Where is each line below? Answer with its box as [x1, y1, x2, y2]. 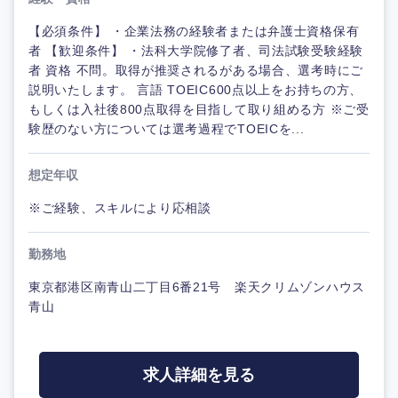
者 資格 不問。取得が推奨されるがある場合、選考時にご [28, 63, 363, 77]
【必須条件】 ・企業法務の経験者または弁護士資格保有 [28, 24, 360, 38]
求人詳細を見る [143, 366, 255, 384]
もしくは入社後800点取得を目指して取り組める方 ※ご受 [28, 102, 370, 116]
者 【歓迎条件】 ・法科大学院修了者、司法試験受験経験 [28, 44, 363, 58]
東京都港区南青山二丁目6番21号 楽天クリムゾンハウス [28, 280, 365, 294]
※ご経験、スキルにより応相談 [28, 201, 211, 215]
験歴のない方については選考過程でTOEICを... [28, 122, 305, 136]
